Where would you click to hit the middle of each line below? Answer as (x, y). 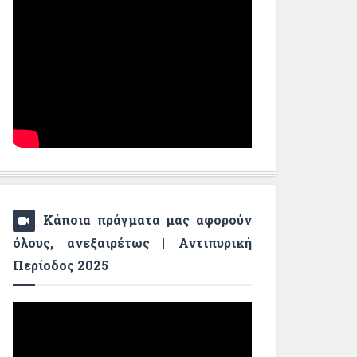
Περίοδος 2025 (61, 265)
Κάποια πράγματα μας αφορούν (147, 220)
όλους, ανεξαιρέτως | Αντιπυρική (132, 243)
